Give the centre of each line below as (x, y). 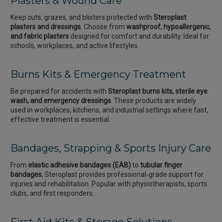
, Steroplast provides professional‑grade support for (122, 175)
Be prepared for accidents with (59, 91)
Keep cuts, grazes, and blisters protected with (82, 18)
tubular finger (161, 165)
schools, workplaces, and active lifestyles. (75, 46)
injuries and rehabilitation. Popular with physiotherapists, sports (109, 184)
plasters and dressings (45, 27)
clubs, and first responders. (52, 194)
